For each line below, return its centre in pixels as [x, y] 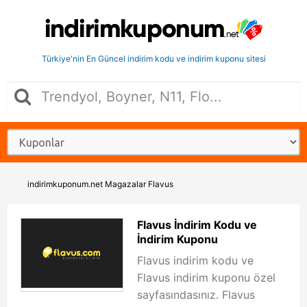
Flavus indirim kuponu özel [206, 278]
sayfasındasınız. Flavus [196, 295]
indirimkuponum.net [65, 184]
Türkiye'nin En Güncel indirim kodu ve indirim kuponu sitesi [153, 59]
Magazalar [125, 184]
